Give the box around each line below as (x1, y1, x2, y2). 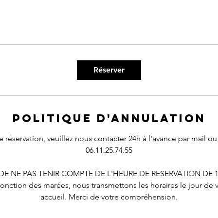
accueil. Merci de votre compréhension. (40, 192, 178, 201)
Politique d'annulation (12, 111, 206, 125)
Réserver (93, 65, 125, 74)
